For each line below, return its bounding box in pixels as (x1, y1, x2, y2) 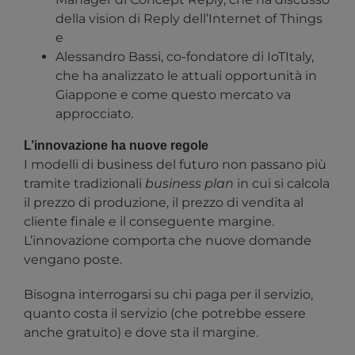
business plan (145, 176, 234, 192)
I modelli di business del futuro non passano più (24, 157, 326, 173)
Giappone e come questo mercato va (55, 87, 291, 103)
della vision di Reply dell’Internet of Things (55, 11, 323, 27)
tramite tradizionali (24, 176, 145, 192)
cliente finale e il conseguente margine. (24, 214, 274, 230)
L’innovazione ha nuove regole (24, 139, 208, 153)
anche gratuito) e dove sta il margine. (24, 325, 258, 341)
